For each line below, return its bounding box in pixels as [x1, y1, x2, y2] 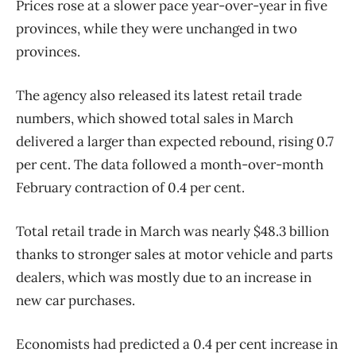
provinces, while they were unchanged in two [16, 20, 297, 38]
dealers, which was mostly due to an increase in [16, 269, 311, 287]
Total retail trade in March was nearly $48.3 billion [16, 222, 329, 241]
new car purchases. [16, 292, 135, 310]
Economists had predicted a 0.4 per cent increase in [16, 335, 338, 354]
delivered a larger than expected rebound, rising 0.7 [16, 133, 334, 151]
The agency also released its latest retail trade [16, 87, 302, 105]
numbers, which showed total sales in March [16, 110, 293, 128]
